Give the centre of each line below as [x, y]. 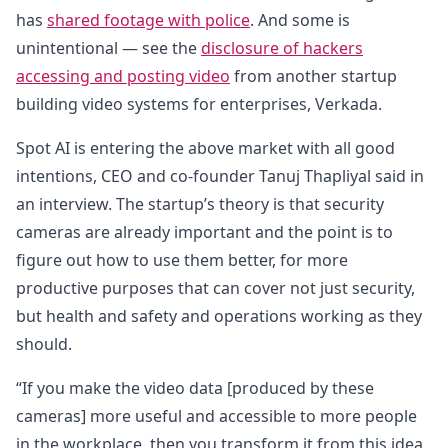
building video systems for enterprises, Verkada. [199, 104]
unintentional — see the [108, 48]
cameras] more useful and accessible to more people [216, 416]
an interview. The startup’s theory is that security [200, 204]
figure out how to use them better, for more [182, 260]
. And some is [300, 20]
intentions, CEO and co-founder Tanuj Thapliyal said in [220, 176]
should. [44, 344]
